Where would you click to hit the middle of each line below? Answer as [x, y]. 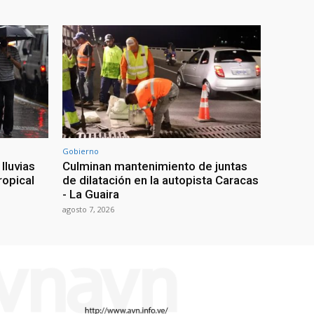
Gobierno [81, 151]
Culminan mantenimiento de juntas [155, 166]
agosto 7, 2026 [88, 210]
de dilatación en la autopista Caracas [161, 180]
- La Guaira [91, 194]
